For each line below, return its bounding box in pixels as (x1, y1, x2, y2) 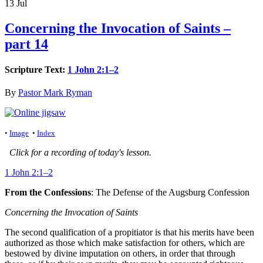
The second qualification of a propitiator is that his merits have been (5, 227, 254, 238)
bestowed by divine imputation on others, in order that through (5, 248, 235, 259)
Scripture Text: (5, 64, 68, 75)
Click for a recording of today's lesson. (5, 147, 151, 158)
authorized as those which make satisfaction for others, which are (5, 238, 245, 248)
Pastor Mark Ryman (18, 87, 92, 98)
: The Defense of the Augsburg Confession (91, 187, 249, 198)
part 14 (5, 36, 48, 52)
